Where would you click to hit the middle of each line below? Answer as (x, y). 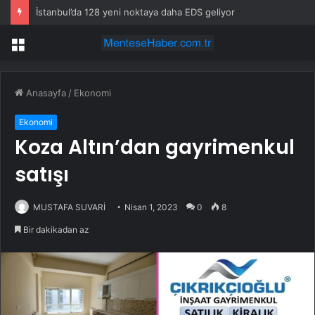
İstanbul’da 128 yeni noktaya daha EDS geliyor (135, 12)
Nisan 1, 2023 (151, 207)
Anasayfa (45, 93)
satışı (42, 175)
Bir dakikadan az (55, 230)
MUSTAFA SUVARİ (69, 207)
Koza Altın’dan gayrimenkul (155, 148)
